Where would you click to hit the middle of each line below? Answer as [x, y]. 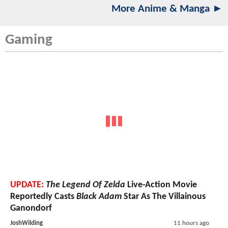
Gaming [29, 40]
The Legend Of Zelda [85, 185]
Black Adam [99, 196]
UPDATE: [27, 185]
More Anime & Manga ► [167, 9]
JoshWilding [26, 223]
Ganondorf [31, 208]
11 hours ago [191, 223]
